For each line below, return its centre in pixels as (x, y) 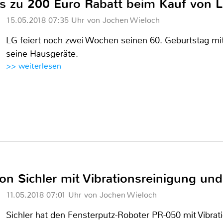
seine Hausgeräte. (42, 54)
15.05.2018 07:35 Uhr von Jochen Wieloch (83, 20)
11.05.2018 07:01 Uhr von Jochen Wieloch (81, 195)
